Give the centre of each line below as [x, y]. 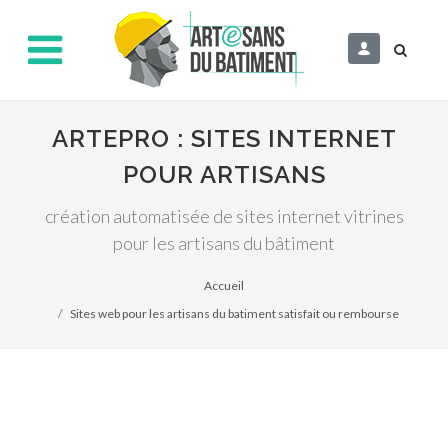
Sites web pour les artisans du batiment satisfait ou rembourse [234, 313]
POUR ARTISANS [224, 174]
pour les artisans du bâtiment [224, 243]
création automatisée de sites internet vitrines [224, 216]
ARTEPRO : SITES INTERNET [224, 138]
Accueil [224, 285]
